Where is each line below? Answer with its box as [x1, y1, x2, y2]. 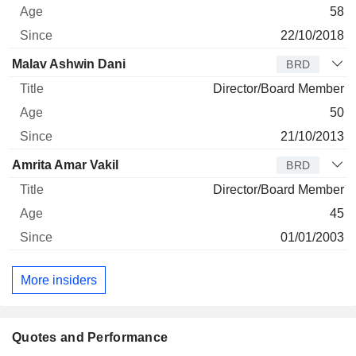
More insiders [21, 273, 97, 287]
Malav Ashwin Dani [12, 57, 126, 72]
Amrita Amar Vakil [12, 158, 118, 172]
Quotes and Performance [12, 331, 168, 345]
